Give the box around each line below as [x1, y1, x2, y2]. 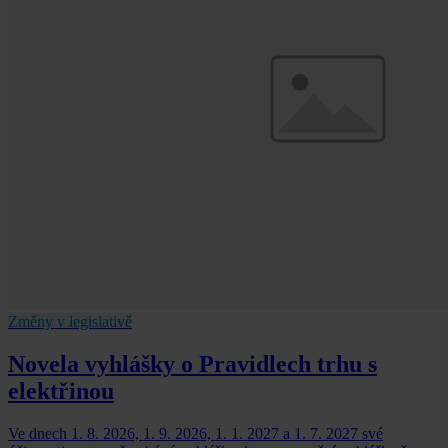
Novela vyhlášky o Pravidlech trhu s [8, 351, 377, 378]
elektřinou [8, 378, 114, 405]
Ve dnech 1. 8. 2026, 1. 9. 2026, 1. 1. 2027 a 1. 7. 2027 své [8, 424, 383, 442]
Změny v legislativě [8, 313, 132, 331]
